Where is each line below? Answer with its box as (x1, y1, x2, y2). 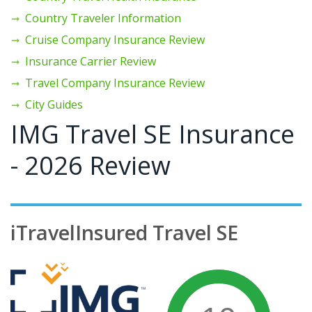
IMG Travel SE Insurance (10, 116, 295, 151)
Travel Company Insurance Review (25, 75, 205, 91)
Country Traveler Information (25, 10, 181, 26)
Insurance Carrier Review (25, 53, 156, 69)
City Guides (25, 96, 83, 112)
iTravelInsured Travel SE (10, 218, 238, 246)
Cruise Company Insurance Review (25, 31, 205, 47)
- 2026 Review (10, 148, 171, 182)
